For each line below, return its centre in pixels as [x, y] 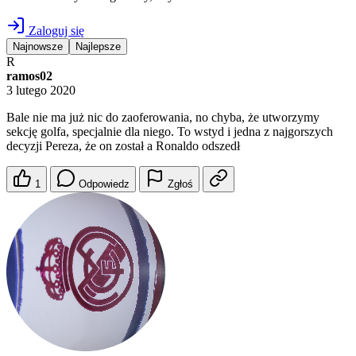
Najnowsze [38, 47]
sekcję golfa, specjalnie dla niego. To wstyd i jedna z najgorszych [170, 132]
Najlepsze [98, 47]
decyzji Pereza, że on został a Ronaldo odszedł [123, 146]
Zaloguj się [55, 31]
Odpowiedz [104, 184]
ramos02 [29, 76]
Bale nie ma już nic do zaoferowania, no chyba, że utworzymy [163, 118]
